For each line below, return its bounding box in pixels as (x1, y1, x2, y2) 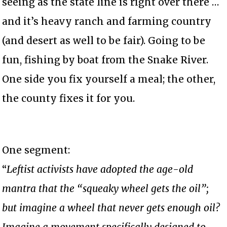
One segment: (2, 143, 70, 156)
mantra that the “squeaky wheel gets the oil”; (2, 182, 209, 195)
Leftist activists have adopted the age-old (7, 163, 194, 175)
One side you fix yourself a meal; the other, (2, 72, 216, 85)
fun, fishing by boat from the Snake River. (2, 53, 209, 66)
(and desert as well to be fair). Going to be (2, 34, 206, 47)
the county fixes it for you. (2, 92, 135, 104)
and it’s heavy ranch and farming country (2, 15, 212, 27)
